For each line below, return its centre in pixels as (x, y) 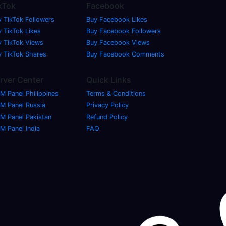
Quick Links (109, 79)
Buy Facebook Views (118, 42)
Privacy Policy (107, 105)
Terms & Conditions (116, 93)
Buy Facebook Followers (124, 31)
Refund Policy (107, 117)
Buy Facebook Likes (117, 19)
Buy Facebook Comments (125, 54)
